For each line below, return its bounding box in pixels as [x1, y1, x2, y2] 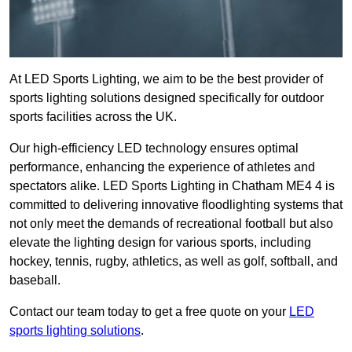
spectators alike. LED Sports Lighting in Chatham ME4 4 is [9, 179, 335, 193]
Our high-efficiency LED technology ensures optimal [9, 141, 299, 156]
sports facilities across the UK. [9, 110, 177, 124]
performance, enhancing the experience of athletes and [9, 160, 315, 174]
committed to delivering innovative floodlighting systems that [9, 198, 343, 212]
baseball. [9, 273, 60, 288]
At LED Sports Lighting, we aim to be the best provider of [9, 72, 323, 86]
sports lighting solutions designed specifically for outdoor [9, 91, 324, 105]
